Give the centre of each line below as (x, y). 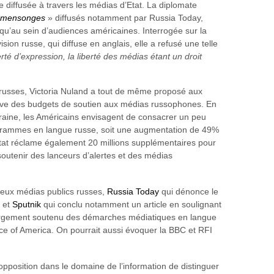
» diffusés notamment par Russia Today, (124, 18)
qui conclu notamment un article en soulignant (131, 205)
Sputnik (27, 205)
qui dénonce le (189, 192)
